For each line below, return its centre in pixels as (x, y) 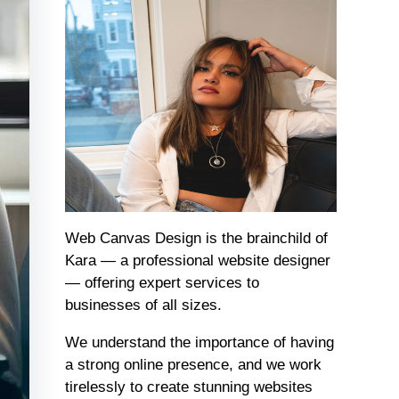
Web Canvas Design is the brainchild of (196, 238)
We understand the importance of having (199, 342)
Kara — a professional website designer (197, 261)
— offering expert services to (162, 283)
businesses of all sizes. (143, 305)
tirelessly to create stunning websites (188, 387)
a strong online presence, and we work (193, 365)
